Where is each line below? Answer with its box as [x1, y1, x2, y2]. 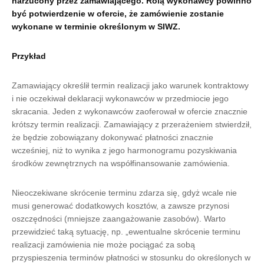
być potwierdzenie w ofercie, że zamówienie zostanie [12, 9, 224, 18]
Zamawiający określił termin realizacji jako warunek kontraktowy [12, 81, 249, 90]
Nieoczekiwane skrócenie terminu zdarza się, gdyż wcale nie [12, 188, 237, 197]
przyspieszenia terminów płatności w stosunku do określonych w [12, 253, 250, 262]
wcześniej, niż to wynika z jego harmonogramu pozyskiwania [12, 146, 237, 155]
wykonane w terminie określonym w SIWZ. [12, 22, 180, 31]
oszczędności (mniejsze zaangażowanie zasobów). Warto [12, 214, 226, 223]
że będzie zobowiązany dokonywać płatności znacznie [12, 133, 213, 142]
